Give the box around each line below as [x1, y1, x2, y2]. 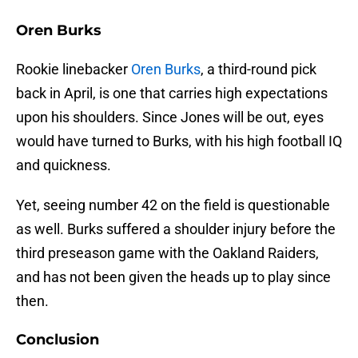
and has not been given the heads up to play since [16, 268, 331, 286]
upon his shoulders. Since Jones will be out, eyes [16, 109, 324, 126]
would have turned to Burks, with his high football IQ [16, 133, 342, 150]
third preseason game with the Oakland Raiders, [16, 245, 319, 262]
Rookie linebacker [16, 61, 131, 78]
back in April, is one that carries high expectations [16, 85, 328, 102]
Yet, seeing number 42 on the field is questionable [16, 197, 330, 214]
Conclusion [16, 331, 99, 349]
